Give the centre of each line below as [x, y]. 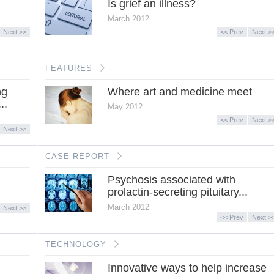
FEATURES [69, 68]
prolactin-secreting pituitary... [177, 192]
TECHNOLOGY [76, 244]
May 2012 [125, 106]
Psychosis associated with [171, 180]
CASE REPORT [77, 156]
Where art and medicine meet [180, 91]
